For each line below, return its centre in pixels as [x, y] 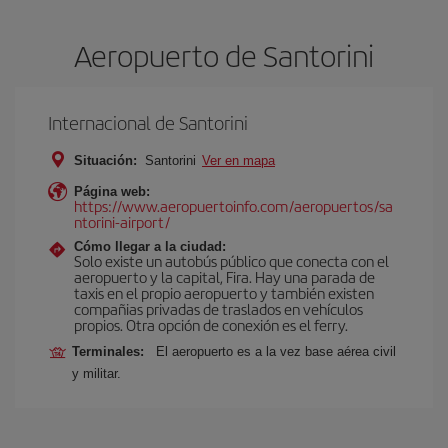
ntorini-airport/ [122, 221]
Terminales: [112, 351]
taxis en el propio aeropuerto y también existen [224, 292]
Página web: [112, 191]
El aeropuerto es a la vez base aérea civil [276, 351]
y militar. [96, 373]
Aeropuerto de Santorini [224, 54]
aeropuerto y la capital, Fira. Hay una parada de [224, 276]
